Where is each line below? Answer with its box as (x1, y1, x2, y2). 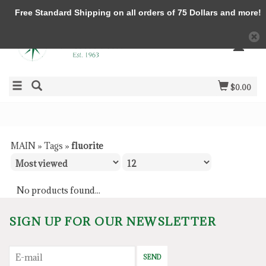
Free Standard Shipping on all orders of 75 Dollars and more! (5, 8, 261, 17)
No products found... (17, 185, 100, 196)
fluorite (71, 140, 103, 151)
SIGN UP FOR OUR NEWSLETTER (9, 214, 216, 229)
